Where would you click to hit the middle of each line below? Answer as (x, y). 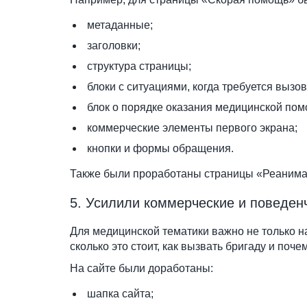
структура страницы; (139, 66)
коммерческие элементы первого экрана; (192, 128)
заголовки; (114, 46)
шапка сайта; (120, 294)
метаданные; (120, 25)
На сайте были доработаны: (142, 268)
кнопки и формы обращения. (160, 148)
